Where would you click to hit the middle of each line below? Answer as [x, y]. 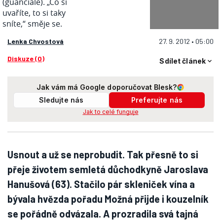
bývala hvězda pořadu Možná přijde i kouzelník [108, 199]
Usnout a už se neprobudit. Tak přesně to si [103, 154]
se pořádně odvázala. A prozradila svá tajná [103, 214]
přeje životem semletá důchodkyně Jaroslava [108, 169]
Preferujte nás [157, 100]
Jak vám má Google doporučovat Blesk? [107, 87]
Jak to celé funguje [110, 112]
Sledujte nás [61, 100]
